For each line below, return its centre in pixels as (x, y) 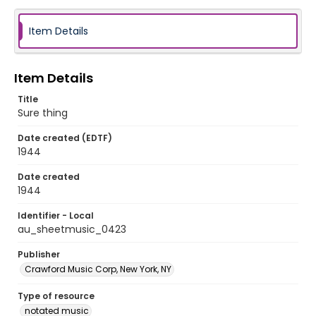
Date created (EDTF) (65, 138)
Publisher (39, 254)
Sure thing (43, 113)
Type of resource (56, 296)
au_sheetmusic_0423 (72, 229)
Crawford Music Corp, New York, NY (98, 269)
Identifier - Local (56, 215)
